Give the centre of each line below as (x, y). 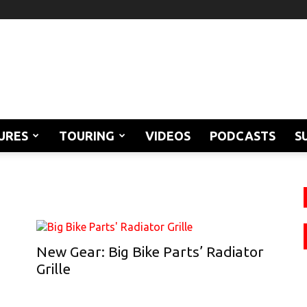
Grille (54, 269)
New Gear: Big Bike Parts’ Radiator (150, 251)
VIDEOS (168, 136)
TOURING (87, 136)
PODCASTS (243, 136)
